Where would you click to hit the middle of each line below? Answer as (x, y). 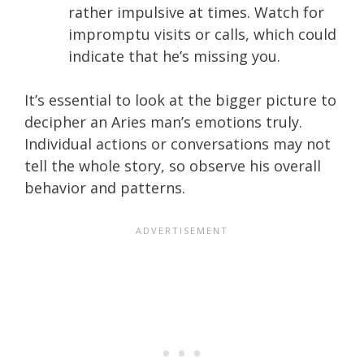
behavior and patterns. (105, 187)
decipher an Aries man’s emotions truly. (163, 121)
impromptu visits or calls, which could (202, 34)
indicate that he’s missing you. (174, 56)
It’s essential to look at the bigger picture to (180, 100)
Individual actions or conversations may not (178, 143)
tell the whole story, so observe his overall (173, 165)
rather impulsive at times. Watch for (196, 12)
